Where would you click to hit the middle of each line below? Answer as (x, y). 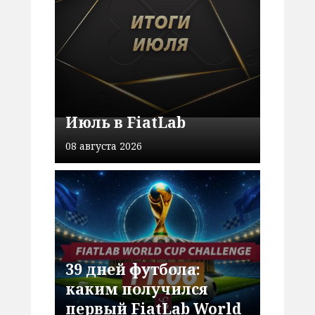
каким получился (137, 289)
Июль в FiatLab (126, 122)
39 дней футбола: (133, 269)
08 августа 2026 (104, 146)
